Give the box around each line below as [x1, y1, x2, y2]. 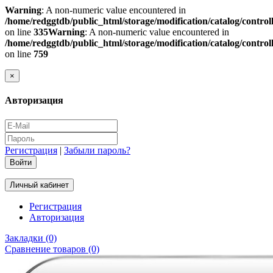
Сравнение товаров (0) [5, 243, 99, 254]
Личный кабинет [10, 180, 69, 190]
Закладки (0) [5, 232, 57, 243]
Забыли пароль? [64, 144, 130, 155]
